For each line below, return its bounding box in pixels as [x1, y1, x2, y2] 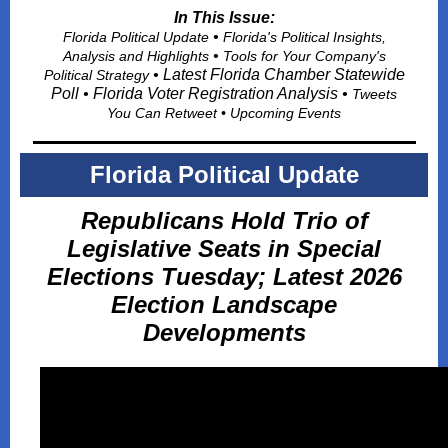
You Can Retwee [107, 105, 213, 121]
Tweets [352, 86, 397, 102]
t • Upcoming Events [213, 105, 341, 121]
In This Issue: [173, 9, 275, 26]
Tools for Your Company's [222, 48, 386, 64]
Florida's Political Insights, [222, 29, 386, 45]
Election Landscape [111, 291, 337, 318]
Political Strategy [43, 67, 153, 83]
